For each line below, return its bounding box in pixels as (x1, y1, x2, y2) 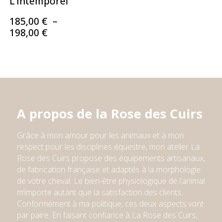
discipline (74, 141, 108, 152)
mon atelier (149, 141, 191, 152)
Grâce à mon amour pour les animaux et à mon (16, 130, 184, 141)
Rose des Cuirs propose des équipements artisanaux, (16, 153, 205, 164)
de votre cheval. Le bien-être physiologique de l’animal (16, 175, 205, 186)
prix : (47, 48, 70, 61)
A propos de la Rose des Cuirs (16, 105, 203, 122)
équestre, (111, 141, 149, 152)
